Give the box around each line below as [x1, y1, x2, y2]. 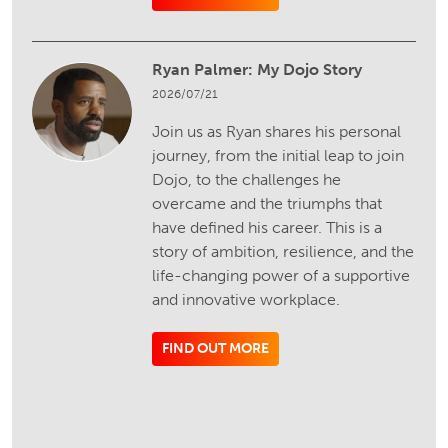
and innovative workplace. [152, 289, 341, 309]
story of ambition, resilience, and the [152, 241, 415, 261]
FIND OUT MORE [162, 339, 270, 357]
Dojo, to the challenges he [152, 169, 342, 189]
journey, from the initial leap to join [152, 145, 405, 165]
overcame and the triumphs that [152, 193, 383, 213]
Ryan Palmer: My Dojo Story [152, 59, 363, 79]
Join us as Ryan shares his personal [152, 121, 402, 141]
